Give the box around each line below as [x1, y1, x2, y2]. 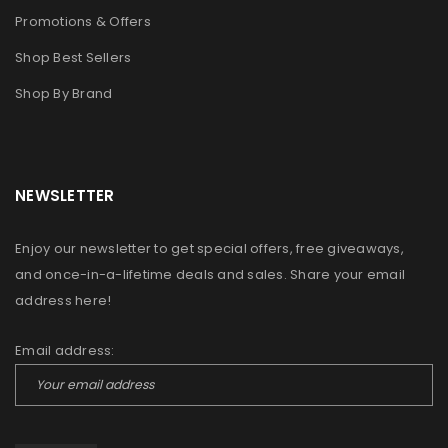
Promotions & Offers [15, 12, 151, 32]
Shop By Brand [15, 84, 113, 104]
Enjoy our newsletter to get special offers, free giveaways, [15, 239, 404, 259]
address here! [15, 291, 112, 311]
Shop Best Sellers [15, 48, 132, 68]
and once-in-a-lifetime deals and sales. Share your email [15, 265, 405, 285]
